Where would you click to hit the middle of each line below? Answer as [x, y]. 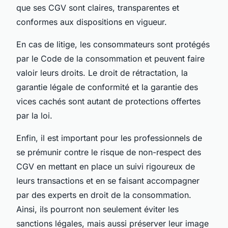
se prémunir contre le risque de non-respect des [109, 152]
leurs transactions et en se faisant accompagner [108, 180]
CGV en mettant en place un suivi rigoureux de [106, 166]
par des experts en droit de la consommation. [104, 195]
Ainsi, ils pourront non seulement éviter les [97, 209]
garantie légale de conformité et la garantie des [107, 87]
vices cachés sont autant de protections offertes [108, 101]
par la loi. [34, 115]
